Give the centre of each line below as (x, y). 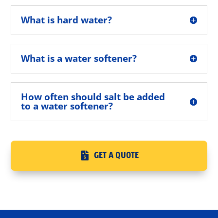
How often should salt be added (93, 97)
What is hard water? (67, 20)
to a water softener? (67, 106)
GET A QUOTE (116, 155)
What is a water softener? (79, 58)
